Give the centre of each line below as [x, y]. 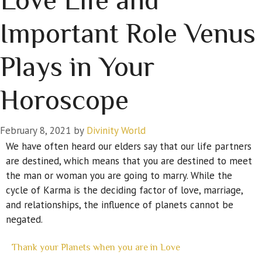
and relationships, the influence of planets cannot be [120, 205]
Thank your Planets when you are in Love [96, 247]
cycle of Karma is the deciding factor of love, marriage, [124, 190]
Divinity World [116, 131]
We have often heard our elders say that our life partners [129, 146]
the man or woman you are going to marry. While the [119, 176]
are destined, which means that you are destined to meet [129, 161]
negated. [24, 220]
